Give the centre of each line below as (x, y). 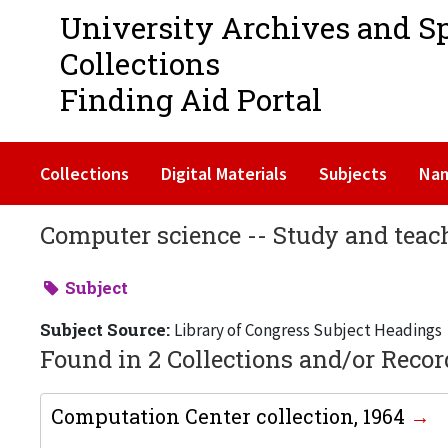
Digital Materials (224, 173)
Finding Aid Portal (191, 99)
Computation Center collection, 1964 (230, 416)
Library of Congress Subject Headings (308, 330)
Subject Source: (107, 329)
